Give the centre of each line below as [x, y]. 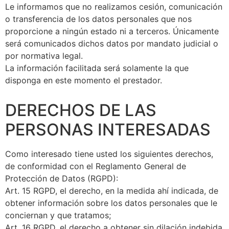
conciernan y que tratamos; [58, 215]
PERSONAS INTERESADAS [108, 129]
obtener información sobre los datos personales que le [111, 203]
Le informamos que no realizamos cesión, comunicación [114, 6]
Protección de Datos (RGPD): [62, 178]
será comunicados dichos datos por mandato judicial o [112, 43]
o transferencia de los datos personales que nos [98, 19]
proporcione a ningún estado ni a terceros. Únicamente [112, 31]
